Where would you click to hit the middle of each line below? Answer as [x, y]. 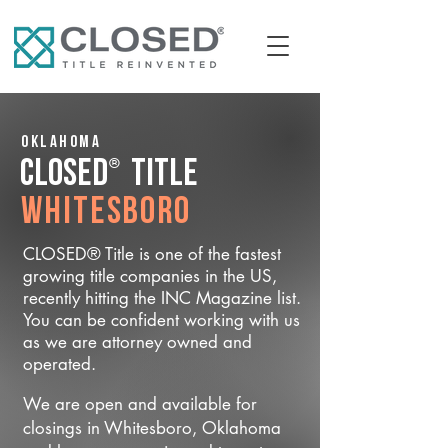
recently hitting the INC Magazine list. [162, 298]
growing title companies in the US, [150, 276]
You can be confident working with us [161, 320]
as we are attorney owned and [137, 342]
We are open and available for [140, 404]
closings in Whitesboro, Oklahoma [152, 428]
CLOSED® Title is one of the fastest [152, 254]
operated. [59, 364]
